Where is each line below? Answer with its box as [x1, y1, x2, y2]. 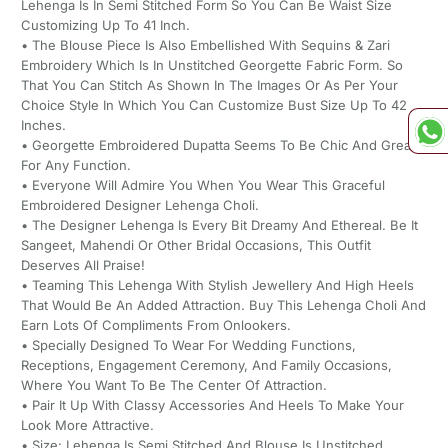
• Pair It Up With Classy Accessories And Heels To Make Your [20, 397, 404, 414]
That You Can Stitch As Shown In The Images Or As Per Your [20, 77, 398, 94]
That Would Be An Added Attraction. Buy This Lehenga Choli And [20, 297, 426, 314]
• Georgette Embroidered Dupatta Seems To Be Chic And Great [20, 137, 415, 154]
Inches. [20, 117, 66, 134]
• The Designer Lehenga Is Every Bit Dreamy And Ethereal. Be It [20, 217, 418, 234]
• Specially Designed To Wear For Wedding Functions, [20, 337, 356, 354]
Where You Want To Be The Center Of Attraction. [20, 377, 327, 394]
